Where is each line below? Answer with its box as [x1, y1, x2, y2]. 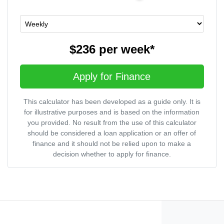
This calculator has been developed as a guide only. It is [23, 97, 200, 106]
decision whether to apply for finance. [52, 150, 171, 158]
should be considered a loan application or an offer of [27, 129, 196, 137]
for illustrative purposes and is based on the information [24, 108, 200, 116]
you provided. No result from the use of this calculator [27, 118, 196, 127]
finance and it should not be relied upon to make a [32, 139, 191, 148]
